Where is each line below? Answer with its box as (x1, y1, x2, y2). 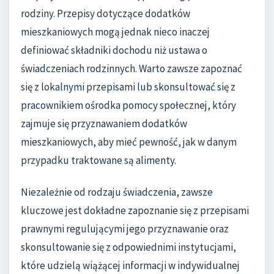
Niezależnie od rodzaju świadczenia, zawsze (21, 185, 213, 199)
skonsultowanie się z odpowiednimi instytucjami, (21, 240, 236, 254)
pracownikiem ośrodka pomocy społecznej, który (21, 98, 236, 113)
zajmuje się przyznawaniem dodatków (21, 117, 187, 131)
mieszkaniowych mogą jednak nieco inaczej (21, 25, 210, 39)
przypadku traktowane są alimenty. (21, 154, 176, 168)
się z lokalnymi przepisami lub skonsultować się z (21, 80, 235, 94)
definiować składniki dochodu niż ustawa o (21, 43, 207, 57)
